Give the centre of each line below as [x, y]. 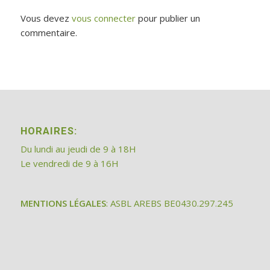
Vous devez [46, 18]
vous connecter [103, 18]
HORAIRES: [49, 131]
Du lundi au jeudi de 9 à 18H [78, 149]
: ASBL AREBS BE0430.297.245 [169, 203]
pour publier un [168, 18]
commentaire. [49, 32]
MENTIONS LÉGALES [63, 203]
